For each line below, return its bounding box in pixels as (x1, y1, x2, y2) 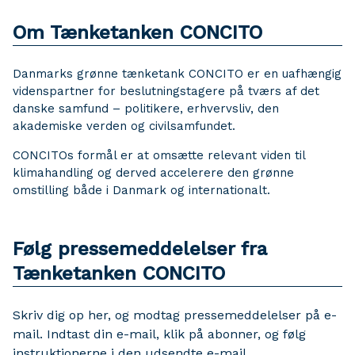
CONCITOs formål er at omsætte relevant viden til (13, 148, 305, 162)
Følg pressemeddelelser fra (13, 238, 267, 260)
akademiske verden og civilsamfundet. (13, 119, 235, 133)
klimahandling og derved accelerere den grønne (13, 166, 294, 180)
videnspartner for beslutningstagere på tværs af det (13, 84, 319, 98)
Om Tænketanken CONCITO (13, 21, 262, 44)
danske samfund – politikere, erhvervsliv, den (13, 101, 279, 116)
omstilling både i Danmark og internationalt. (13, 183, 274, 197)
